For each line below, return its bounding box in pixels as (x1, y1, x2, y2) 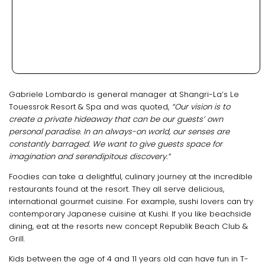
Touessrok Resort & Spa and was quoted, (9, 101, 172, 112)
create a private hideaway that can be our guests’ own (9, 113, 223, 125)
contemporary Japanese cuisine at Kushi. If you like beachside (9, 208, 251, 219)
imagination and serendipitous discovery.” (9, 150, 170, 162)
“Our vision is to (172, 101, 230, 112)
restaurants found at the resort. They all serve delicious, (9, 183, 224, 195)
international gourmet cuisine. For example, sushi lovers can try (9, 195, 253, 207)
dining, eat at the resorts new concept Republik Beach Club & (9, 220, 248, 232)
